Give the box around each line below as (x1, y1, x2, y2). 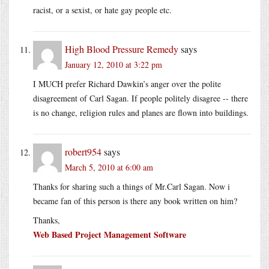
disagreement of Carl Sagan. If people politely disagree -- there (33, 92, 248, 104)
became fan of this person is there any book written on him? (33, 195, 237, 207)
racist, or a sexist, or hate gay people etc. (33, 4, 172, 16)
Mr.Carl (155, 180, 181, 192)
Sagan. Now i (181, 180, 230, 192)
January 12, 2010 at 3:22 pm (65, 58, 162, 70)
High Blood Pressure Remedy (65, 42, 178, 55)
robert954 (65, 145, 101, 158)
